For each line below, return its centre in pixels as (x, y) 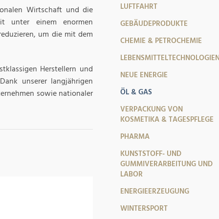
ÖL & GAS (136, 92)
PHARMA (135, 137)
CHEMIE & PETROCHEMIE (161, 41)
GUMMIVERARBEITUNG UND (167, 164)
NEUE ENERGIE (144, 75)
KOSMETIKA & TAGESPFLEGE (167, 120)
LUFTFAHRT (139, 7)
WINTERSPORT (144, 208)
